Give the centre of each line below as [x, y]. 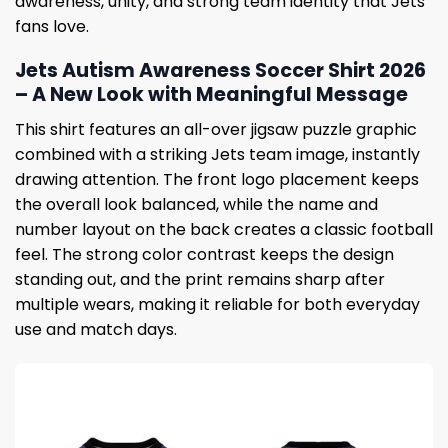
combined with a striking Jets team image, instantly [217, 154]
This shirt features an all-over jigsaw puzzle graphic [216, 129]
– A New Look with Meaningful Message [211, 95]
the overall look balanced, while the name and [196, 204]
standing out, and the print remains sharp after [200, 279]
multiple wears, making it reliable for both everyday [217, 304]
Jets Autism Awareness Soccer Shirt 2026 [220, 71]
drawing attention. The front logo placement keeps [217, 179]
